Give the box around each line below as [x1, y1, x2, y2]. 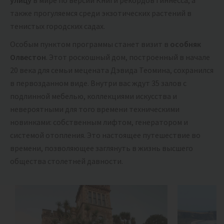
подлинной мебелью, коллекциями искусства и [10, 91, 177, 101]
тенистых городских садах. [10, 21, 105, 31]
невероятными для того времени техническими [10, 104, 179, 114]
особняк [170, 39, 201, 49]
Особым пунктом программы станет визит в [10, 39, 170, 49]
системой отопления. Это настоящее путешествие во [10, 130, 200, 140]
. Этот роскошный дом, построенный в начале [46, 52, 210, 62]
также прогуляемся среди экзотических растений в [10, 8, 191, 18]
